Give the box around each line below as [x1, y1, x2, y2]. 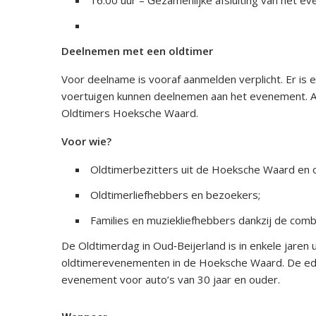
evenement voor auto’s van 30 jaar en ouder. [61, 272, 280, 287]
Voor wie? [61, 134, 111, 149]
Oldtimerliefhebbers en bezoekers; [90, 188, 260, 202]
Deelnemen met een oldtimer [61, 44, 213, 59]
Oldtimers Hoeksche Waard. [61, 106, 198, 121]
